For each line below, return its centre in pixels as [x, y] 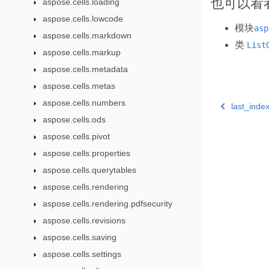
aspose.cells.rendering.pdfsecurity [107, 204]
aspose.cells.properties [86, 153]
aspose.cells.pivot [76, 136]
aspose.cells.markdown [87, 35]
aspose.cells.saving [79, 237]
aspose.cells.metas [79, 86]
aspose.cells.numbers [84, 103]
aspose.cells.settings [82, 254]
